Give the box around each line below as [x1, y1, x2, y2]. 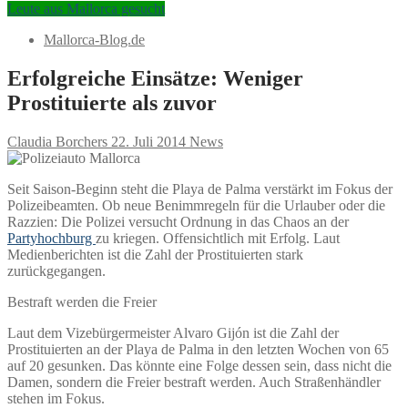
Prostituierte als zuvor [7, 90, 217, 115]
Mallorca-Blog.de [44, 32, 145, 47]
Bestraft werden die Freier [7, 293, 157, 310]
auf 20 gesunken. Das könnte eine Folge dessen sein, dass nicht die [7, 357, 392, 373]
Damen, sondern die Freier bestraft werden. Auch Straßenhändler [7, 373, 381, 390]
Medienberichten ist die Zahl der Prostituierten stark [7, 246, 303, 262]
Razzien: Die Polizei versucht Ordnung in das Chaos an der [7, 213, 349, 229]
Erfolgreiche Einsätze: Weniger [7, 66, 303, 90]
